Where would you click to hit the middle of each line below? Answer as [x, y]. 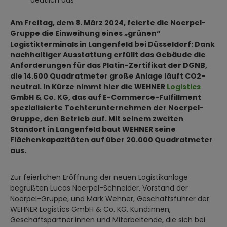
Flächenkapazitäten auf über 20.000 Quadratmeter [111, 140]
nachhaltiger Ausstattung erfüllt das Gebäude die [108, 55]
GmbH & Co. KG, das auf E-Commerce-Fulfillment [106, 97]
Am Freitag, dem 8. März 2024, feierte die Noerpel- [108, 23]
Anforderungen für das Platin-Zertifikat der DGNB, [109, 65]
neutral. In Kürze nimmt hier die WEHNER [88, 87]
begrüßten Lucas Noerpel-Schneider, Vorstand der [99, 188]
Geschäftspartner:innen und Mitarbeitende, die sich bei [108, 220]
